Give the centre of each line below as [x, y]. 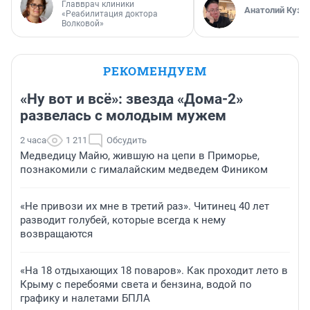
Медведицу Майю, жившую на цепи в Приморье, [140, 156]
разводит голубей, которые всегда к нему [123, 220]
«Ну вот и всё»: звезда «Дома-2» [131, 99]
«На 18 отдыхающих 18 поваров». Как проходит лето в [154, 271]
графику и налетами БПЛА [85, 299]
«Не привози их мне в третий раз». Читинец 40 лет [145, 207]
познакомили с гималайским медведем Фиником [144, 170]
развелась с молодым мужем [123, 116]
